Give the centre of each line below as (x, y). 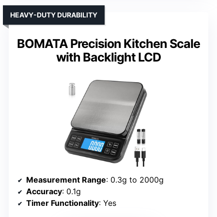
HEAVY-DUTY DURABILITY (54, 15)
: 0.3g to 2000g (135, 179)
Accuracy (44, 191)
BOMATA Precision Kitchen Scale (108, 43)
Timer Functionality (62, 203)
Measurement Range (66, 179)
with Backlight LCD (108, 57)
